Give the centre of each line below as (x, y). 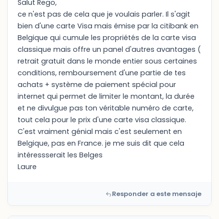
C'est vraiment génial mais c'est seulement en (100, 131)
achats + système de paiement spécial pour (97, 85)
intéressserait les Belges (60, 155)
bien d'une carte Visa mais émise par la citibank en (108, 26)
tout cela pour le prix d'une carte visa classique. (102, 120)
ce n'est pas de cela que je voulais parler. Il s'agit (104, 14)
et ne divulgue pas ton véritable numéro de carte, (106, 108)
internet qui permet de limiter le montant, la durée (106, 96)
